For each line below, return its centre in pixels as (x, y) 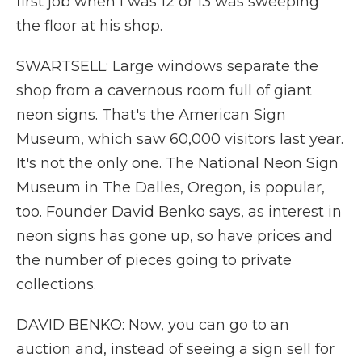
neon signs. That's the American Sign (151, 115)
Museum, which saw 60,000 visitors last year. (180, 139)
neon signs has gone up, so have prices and (175, 236)
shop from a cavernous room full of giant (164, 90)
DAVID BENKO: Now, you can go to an (153, 325)
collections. (56, 284)
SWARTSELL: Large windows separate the (167, 66)
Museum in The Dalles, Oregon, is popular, (170, 187)
